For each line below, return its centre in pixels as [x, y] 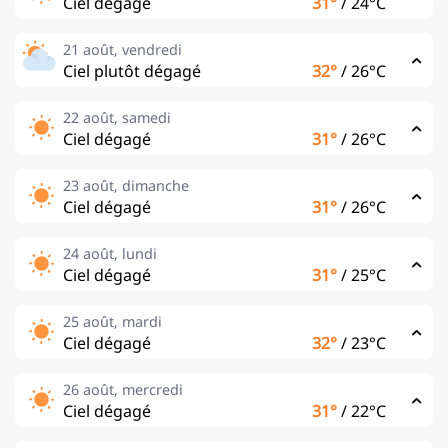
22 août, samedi [117, 117]
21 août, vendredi [122, 49]
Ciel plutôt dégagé [132, 70]
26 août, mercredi [123, 389]
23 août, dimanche [126, 185]
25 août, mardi [112, 321]
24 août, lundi [110, 253]
